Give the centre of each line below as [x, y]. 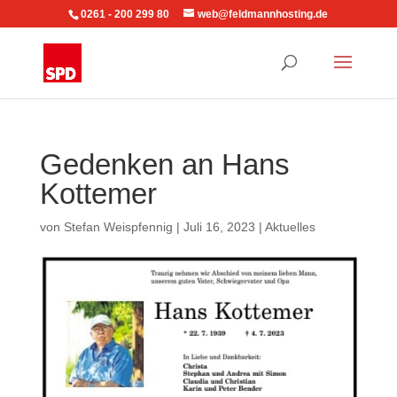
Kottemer [98, 194]
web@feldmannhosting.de [263, 14]
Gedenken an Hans [164, 164]
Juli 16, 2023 [219, 227]
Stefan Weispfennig [118, 227]
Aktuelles [290, 227]
